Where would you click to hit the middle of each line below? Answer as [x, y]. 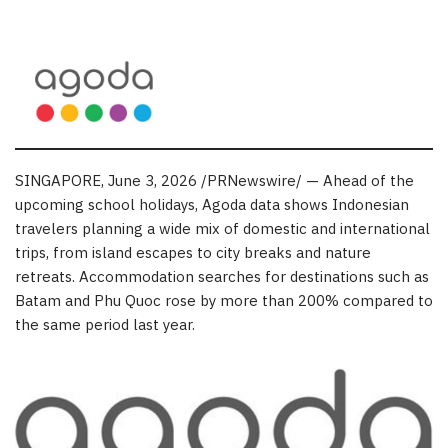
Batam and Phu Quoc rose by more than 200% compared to [224, 302]
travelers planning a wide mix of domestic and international [222, 230]
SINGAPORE [58, 182]
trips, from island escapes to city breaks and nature [193, 254]
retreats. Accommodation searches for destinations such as [222, 278]
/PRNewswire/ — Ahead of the [305, 182]
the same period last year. [105, 326]
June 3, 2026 [152, 182]
